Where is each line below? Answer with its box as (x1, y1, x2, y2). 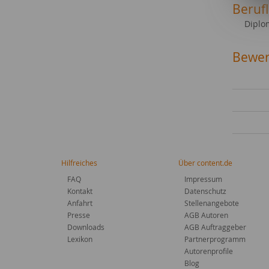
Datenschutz (184, 186, 226, 196)
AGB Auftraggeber (184, 222, 246, 232)
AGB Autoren (184, 210, 228, 220)
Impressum (184, 174, 222, 184)
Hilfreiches (61, 158, 97, 168)
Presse (67, 210, 90, 220)
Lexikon (67, 234, 92, 244)
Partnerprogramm (184, 234, 246, 244)
